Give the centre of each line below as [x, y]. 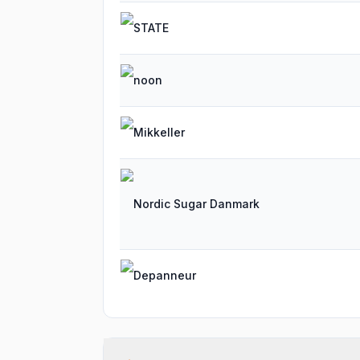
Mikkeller [159, 132]
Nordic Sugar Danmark [196, 204]
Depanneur [165, 275]
